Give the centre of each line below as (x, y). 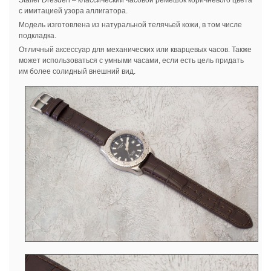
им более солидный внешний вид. (77, 71)
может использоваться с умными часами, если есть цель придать (131, 60)
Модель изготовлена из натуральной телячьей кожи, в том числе (130, 24)
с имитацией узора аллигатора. (73, 11)
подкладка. (37, 35)
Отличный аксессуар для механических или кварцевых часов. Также (135, 49)
